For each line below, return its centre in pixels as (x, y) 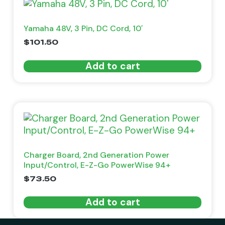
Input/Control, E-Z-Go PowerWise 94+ (97, 165)
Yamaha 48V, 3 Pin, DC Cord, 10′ (83, 29)
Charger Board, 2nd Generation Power (96, 155)
